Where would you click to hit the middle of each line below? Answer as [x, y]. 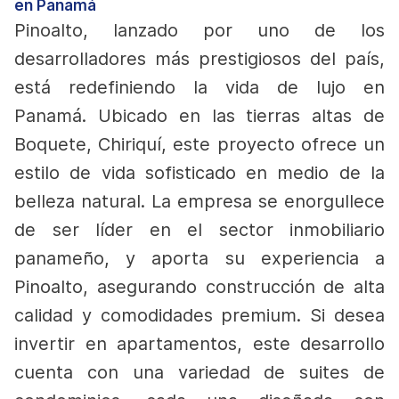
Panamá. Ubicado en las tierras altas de [199, 116]
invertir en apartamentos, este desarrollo [199, 344]
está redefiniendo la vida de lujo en [199, 87]
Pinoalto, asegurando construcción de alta [199, 287]
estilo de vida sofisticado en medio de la [199, 173]
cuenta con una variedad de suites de [199, 372]
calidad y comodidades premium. [163, 315]
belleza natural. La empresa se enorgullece [199, 201]
